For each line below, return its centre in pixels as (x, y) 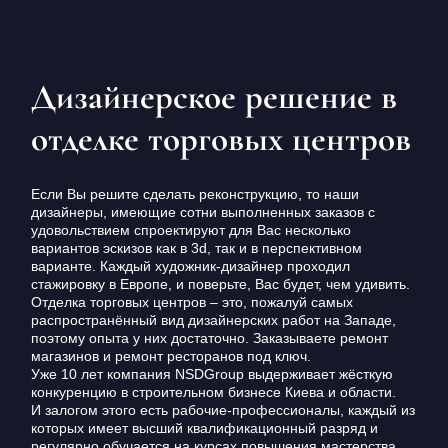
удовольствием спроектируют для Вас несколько (190, 229)
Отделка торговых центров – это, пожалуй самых (191, 301)
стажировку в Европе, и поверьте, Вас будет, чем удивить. (220, 283)
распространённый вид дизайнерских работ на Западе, (213, 319)
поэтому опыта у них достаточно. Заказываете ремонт (209, 337)
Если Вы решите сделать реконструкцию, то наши (194, 193)
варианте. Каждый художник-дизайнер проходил (190, 265)
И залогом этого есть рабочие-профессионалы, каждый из (222, 409)
